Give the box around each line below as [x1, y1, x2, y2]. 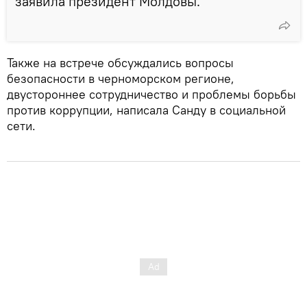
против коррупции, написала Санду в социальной [7, 101, 286, 118]
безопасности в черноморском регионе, [7, 70, 234, 86]
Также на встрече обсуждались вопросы [7, 54, 234, 71]
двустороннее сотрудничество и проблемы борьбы [7, 86, 296, 102]
